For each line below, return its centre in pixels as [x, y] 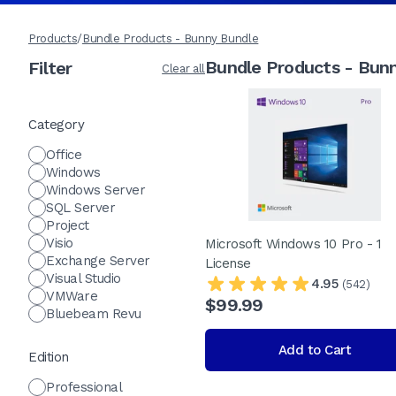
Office [64, 155]
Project [68, 225]
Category [56, 125]
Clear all [183, 68]
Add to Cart [314, 350]
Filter [50, 68]
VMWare [72, 296]
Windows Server [95, 190]
